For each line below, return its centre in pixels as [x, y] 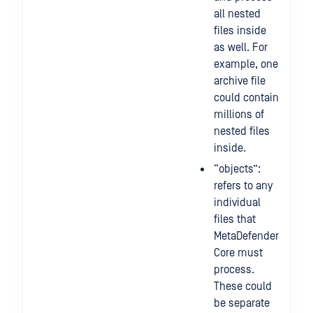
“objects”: [237, 169]
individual [237, 203]
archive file [240, 81]
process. [234, 270]
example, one [246, 64]
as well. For [241, 48]
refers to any [243, 186]
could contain [246, 98]
